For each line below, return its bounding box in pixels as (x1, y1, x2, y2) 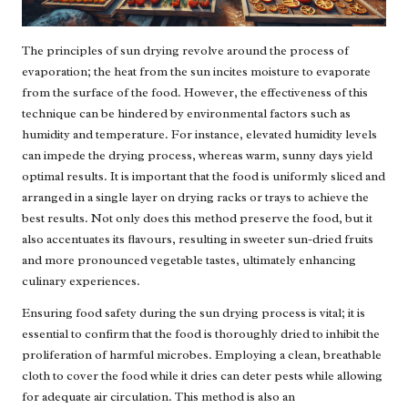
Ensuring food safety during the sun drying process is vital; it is (22, 305, 365, 321)
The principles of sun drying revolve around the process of (22, 43, 349, 59)
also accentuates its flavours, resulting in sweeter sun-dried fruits (22, 231, 373, 248)
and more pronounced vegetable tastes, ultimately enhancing (22, 252, 356, 269)
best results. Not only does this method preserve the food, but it (22, 210, 372, 227)
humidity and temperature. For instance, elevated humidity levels (22, 127, 377, 143)
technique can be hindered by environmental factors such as (22, 106, 351, 122)
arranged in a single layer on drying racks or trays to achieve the (22, 189, 369, 206)
